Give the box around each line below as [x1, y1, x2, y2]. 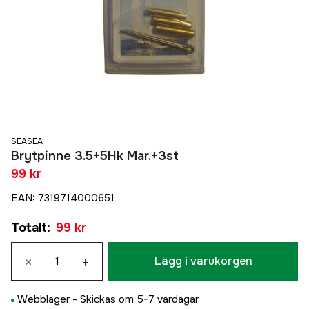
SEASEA [11, 136, 43, 148]
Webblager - [17, 292, 80, 307]
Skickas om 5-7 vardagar [80, 292, 199, 307]
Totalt [11, 220, 47, 236]
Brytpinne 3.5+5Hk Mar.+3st [11, 148, 179, 164]
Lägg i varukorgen [154, 254, 252, 269]
